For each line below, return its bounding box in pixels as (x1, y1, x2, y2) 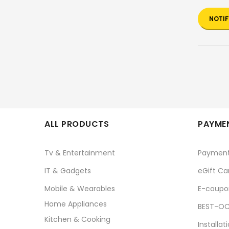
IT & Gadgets (44, 166, 91, 176)
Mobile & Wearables (44, 184, 115, 194)
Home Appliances (44, 199, 107, 210)
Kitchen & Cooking (44, 214, 110, 225)
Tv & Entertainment (44, 148, 115, 158)
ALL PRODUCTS (44, 118, 109, 130)
